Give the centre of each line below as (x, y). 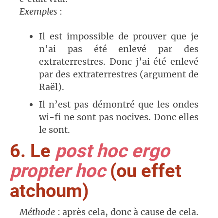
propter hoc (58, 171)
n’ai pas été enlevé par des (119, 49)
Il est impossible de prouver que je (119, 36)
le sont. (54, 130)
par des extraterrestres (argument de (119, 74)
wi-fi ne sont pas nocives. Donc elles (119, 117)
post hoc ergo (112, 151)
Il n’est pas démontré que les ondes (119, 105)
